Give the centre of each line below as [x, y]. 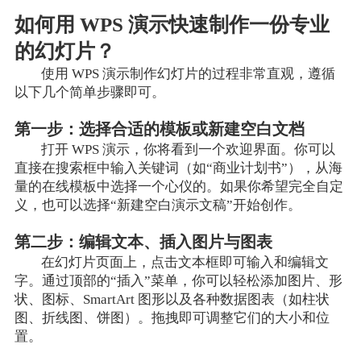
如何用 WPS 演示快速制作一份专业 [172, 25]
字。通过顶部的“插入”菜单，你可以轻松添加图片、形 [178, 281]
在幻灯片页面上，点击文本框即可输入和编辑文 [185, 263]
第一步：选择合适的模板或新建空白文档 [159, 130]
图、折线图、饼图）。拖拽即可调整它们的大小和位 [172, 318]
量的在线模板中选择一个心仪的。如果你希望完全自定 [178, 187]
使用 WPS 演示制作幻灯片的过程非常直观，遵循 [189, 74]
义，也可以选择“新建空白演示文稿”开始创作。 [158, 205]
